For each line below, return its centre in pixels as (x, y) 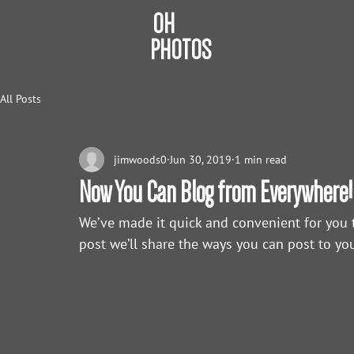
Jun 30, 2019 (201, 159)
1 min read (261, 159)
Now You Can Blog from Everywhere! (216, 192)
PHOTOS (180, 50)
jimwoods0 (140, 159)
